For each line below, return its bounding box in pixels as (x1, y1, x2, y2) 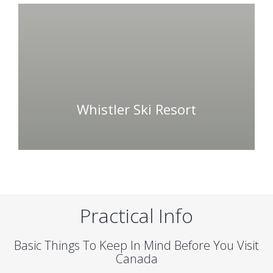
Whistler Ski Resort (77, 99, 196, 118)
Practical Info (80, 202, 193, 229)
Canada (115, 250, 158, 267)
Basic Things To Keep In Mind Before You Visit (14, 237, 259, 253)
